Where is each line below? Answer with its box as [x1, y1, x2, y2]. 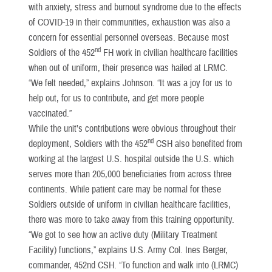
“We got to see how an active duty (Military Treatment [29, 228, 217, 241]
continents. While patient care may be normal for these [29, 183, 221, 195]
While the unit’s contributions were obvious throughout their [29, 122, 236, 135]
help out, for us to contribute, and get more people [29, 92, 204, 104]
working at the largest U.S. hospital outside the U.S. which [29, 152, 234, 165]
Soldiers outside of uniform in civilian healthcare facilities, [29, 198, 231, 211]
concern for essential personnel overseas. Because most [29, 31, 229, 44]
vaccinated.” [29, 107, 72, 120]
